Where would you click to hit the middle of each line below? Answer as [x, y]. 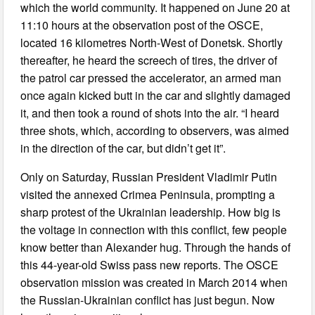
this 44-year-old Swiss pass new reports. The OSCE [150, 265]
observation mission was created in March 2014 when [154, 283]
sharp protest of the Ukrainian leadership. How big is [151, 212]
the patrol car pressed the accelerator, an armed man [151, 78]
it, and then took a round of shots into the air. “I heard [150, 113]
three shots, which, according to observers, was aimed [155, 131]
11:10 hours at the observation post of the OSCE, [142, 25]
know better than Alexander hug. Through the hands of [156, 247]
